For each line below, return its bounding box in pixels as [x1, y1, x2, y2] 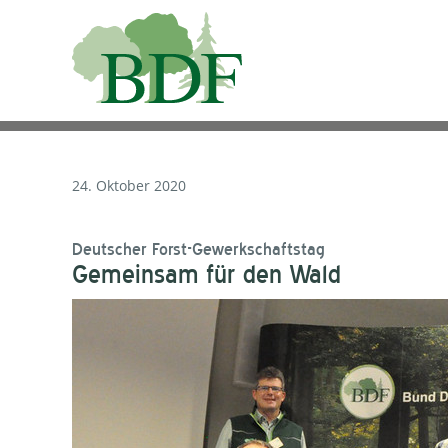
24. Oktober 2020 [72, 176, 186, 195]
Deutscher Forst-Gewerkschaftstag [72, 240, 325, 259]
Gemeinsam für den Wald [72, 261, 341, 289]
